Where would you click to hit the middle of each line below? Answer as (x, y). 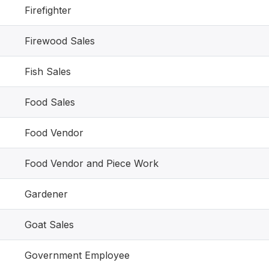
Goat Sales (49, 225)
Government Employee (77, 255)
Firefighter (48, 10)
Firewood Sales (60, 41)
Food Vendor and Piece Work (92, 163)
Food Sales (50, 102)
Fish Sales (48, 71)
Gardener (46, 194)
